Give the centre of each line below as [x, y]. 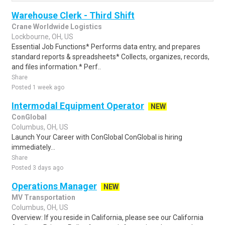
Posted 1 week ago [38, 87]
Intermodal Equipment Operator [78, 106]
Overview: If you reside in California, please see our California [107, 217]
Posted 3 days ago [37, 168]
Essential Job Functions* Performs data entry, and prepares [106, 47]
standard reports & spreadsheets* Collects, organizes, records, [110, 57]
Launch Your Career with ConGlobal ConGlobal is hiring [97, 137]
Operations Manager [54, 186]
